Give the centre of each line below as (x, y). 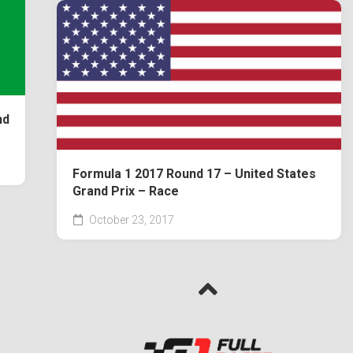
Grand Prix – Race (126, 191)
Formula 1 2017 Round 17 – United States (195, 174)
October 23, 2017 (131, 220)
